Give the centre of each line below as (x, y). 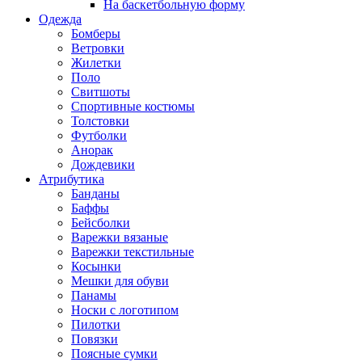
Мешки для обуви (120, 280)
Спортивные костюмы (133, 106)
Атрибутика (72, 179)
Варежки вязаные (120, 237)
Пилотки (96, 324)
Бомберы (96, 33)
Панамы (94, 295)
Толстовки (100, 120)
